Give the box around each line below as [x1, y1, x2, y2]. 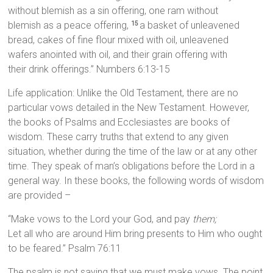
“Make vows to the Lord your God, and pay [8, 213, 193, 225]
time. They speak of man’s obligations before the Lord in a [8, 160, 255, 172]
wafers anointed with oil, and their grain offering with [8, 49, 228, 61]
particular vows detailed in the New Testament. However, [8, 102, 250, 114]
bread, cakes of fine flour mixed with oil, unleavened [8, 34, 229, 46]
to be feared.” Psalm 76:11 [8, 243, 122, 255]
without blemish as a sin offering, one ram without [8, 5, 219, 17]
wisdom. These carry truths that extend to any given [8, 131, 229, 143]
